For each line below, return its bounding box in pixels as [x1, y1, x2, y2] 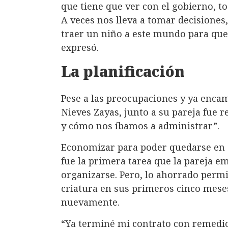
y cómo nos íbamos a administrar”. [61, 120, 219, 132]
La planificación [61, 62, 185, 81]
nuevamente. [61, 195, 120, 208]
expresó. [61, 41, 99, 54]
